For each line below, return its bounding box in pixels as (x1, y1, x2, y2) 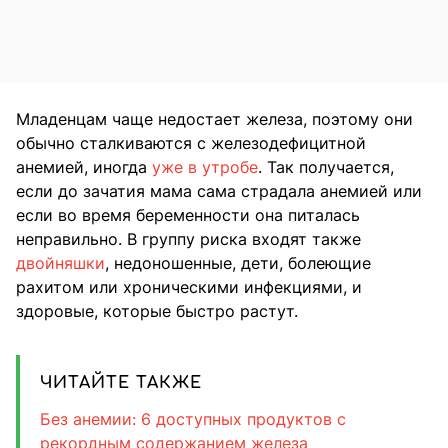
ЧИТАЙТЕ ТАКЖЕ (40, 373, 202, 392)
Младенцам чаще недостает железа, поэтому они (16, 108, 413, 129)
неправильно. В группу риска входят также (16, 228, 361, 249)
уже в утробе (152, 156, 258, 177)
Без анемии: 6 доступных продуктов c (40, 408, 346, 429)
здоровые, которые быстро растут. (16, 300, 298, 321)
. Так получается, (258, 156, 394, 177)
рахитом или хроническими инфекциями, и (16, 276, 362, 297)
